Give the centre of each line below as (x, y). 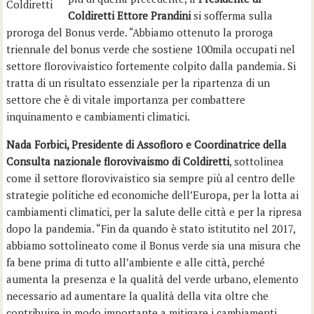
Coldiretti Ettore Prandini (130, 15)
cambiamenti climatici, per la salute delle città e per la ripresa (155, 212)
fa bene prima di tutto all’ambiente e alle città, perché (136, 262)
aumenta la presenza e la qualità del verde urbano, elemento (153, 279)
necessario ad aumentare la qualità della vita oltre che (138, 296)
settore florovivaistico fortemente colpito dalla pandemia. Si (151, 66)
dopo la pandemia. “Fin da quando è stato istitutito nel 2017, (151, 228)
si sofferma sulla (232, 15)
